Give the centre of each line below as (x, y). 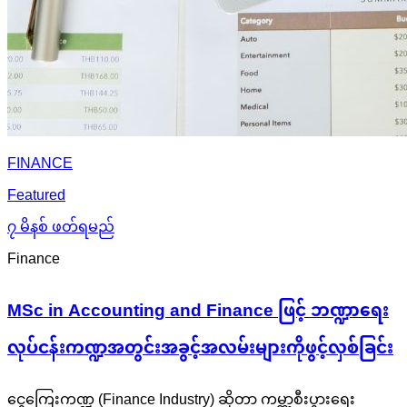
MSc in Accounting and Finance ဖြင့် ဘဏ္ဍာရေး (198, 312)
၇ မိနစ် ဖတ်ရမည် (61, 229)
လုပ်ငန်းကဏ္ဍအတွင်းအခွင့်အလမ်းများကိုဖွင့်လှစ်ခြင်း (200, 349)
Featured (36, 197)
